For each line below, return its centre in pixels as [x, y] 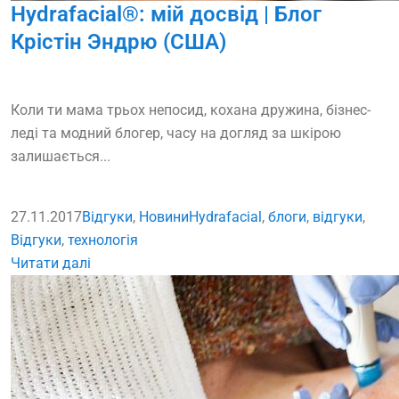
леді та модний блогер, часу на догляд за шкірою [176, 134]
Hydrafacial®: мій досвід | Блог [166, 15]
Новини [164, 217]
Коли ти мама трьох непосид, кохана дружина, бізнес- [191, 110]
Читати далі [51, 264]
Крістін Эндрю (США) [118, 42]
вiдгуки [338, 217]
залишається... [61, 157]
